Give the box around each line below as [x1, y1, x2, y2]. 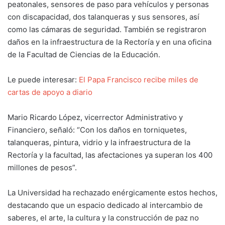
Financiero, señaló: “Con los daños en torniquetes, [8, 125, 187, 135]
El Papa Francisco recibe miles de [79, 74, 198, 84]
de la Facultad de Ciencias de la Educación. [8, 49, 160, 59]
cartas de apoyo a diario [8, 87, 92, 97]
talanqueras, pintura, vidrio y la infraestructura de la [8, 137, 190, 147]
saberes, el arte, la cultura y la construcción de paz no [8, 212, 199, 222]
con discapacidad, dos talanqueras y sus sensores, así [8, 12, 199, 22]
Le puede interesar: [8, 74, 79, 84]
